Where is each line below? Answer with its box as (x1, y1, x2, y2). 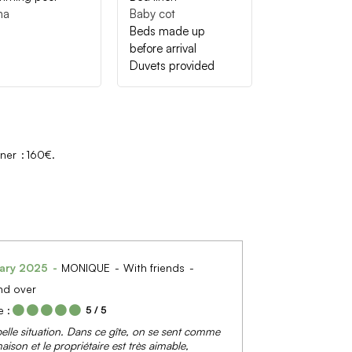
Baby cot (129, 5, 175, 21)
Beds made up (129, 23, 205, 38)
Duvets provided (129, 57, 214, 73)
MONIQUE (60, 260, 113, 274)
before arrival (129, 40, 196, 56)
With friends (123, 260, 188, 274)
